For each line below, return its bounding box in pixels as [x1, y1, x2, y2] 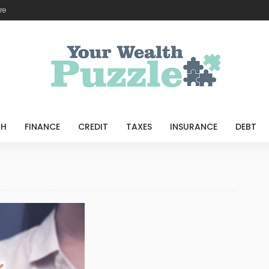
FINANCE [24, 121, 60, 133]
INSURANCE [169, 121, 217, 133]
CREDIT [77, 121, 108, 133]
